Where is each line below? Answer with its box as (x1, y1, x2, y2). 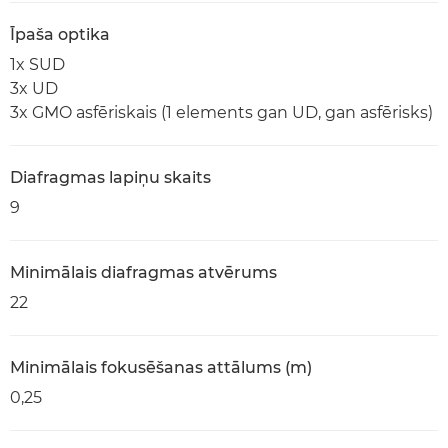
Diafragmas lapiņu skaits (10, 168, 211, 187)
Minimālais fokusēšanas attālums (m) (10, 358, 312, 377)
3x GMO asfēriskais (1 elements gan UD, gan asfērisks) (10, 103, 433, 122)
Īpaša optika (10, 25, 110, 44)
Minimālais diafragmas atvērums (10, 263, 277, 282)
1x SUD (10, 55, 65, 74)
